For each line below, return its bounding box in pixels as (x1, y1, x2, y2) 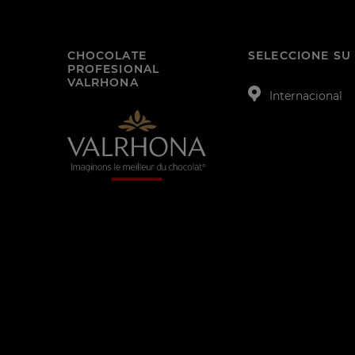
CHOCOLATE (67, 48, 147, 62)
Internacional (269, 89, 343, 102)
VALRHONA (67, 75, 139, 89)
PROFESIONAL (67, 62, 160, 75)
